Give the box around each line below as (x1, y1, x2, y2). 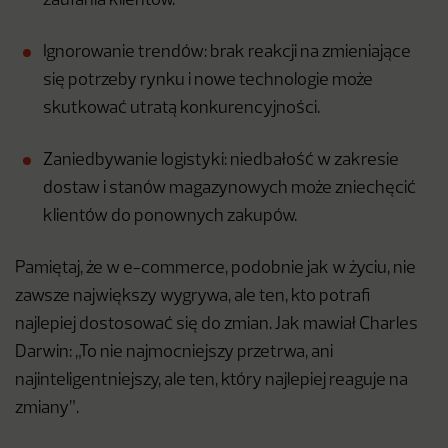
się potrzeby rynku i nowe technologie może (43, 72, 373, 90)
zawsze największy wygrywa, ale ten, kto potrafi (15, 288, 370, 306)
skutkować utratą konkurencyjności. (43, 100, 320, 118)
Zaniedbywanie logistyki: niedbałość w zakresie (43, 152, 399, 170)
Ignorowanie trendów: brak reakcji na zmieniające (43, 44, 411, 62)
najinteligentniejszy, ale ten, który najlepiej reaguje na (15, 372, 408, 390)
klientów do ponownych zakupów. (43, 208, 297, 226)
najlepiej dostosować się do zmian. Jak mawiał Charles (15, 316, 418, 334)
